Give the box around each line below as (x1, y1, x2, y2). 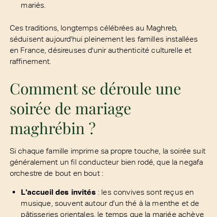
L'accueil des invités (21, 187, 96, 197)
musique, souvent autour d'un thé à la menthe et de (21, 199, 200, 208)
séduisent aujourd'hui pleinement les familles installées (9, 34, 198, 43)
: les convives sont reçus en (95, 187, 194, 197)
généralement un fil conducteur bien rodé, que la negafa (9, 157, 203, 167)
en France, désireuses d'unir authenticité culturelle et (9, 45, 192, 54)
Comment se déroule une (9, 77, 181, 98)
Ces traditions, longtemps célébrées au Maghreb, (9, 23, 178, 32)
